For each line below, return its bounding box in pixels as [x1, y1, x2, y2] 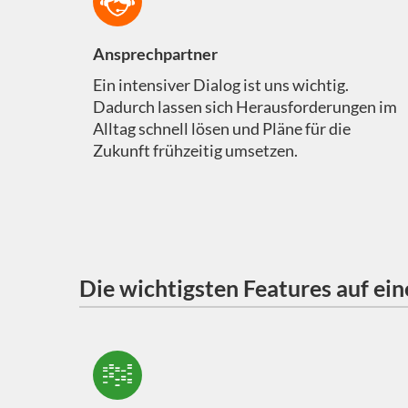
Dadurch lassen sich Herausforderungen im [92, 97, 397, 117]
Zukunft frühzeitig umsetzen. [92, 140, 298, 161]
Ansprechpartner [92, 44, 218, 65]
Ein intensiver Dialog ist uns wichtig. [92, 75, 349, 96]
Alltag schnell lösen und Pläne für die [92, 118, 351, 139]
